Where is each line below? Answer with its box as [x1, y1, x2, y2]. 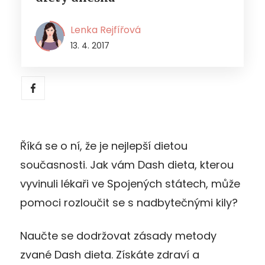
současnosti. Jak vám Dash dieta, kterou [20, 157, 234, 172]
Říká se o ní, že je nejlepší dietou [20, 138, 188, 153]
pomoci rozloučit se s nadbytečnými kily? [20, 195, 238, 210]
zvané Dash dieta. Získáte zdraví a [20, 247, 199, 262]
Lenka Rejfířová [70, 22, 141, 37]
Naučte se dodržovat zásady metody [20, 228, 216, 243]
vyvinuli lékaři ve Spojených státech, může [20, 176, 240, 191]
